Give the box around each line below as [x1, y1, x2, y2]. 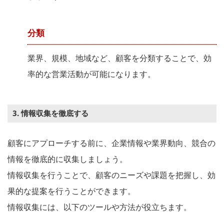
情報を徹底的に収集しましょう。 [7, 153, 127, 164]
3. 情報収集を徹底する [12, 107, 88, 118]
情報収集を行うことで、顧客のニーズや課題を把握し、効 [7, 169, 215, 180]
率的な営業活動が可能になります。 [27, 68, 155, 79]
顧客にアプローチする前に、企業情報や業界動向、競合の [7, 137, 215, 148]
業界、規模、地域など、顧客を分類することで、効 [27, 52, 211, 63]
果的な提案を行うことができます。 [7, 185, 135, 196]
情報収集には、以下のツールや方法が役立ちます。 [7, 201, 191, 212]
